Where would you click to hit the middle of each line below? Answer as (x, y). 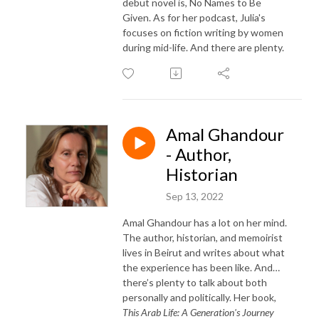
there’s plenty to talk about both (195, 282)
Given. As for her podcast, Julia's (194, 17)
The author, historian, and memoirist (203, 237)
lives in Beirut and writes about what (204, 252)
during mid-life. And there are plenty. (203, 47)
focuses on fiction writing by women (203, 32)
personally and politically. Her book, (199, 297)
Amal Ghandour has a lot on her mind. (205, 222)
